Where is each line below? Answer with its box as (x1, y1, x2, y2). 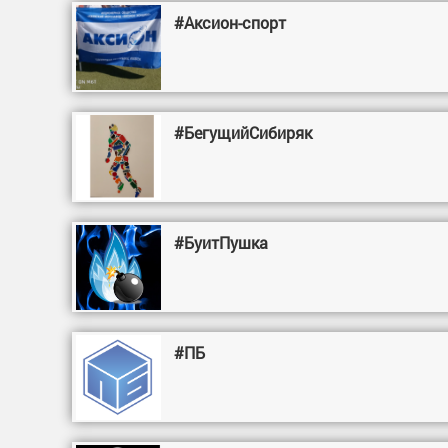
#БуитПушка (174, 232, 269, 253)
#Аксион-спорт (174, 12, 287, 33)
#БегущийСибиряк (174, 122, 313, 143)
